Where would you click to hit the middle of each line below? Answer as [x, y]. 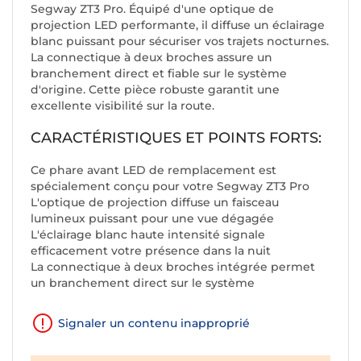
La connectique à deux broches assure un [151, 58]
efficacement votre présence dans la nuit [151, 251]
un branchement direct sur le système [143, 283]
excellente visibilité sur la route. [122, 106]
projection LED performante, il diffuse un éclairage [178, 25]
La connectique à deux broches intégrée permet [173, 267]
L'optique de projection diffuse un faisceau [155, 203]
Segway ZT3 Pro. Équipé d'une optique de [152, 9]
